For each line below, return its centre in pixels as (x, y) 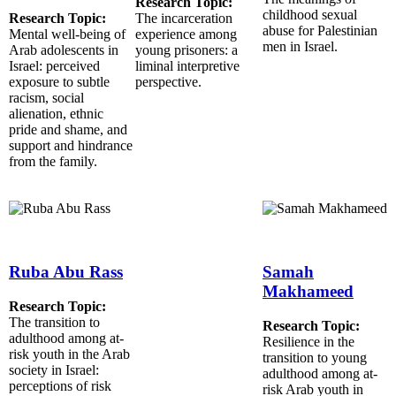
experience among (186, 34)
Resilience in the (308, 342)
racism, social (46, 98)
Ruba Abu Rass (66, 272)
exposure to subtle (59, 82)
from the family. (53, 162)
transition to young (315, 358)
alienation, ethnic (56, 114)
